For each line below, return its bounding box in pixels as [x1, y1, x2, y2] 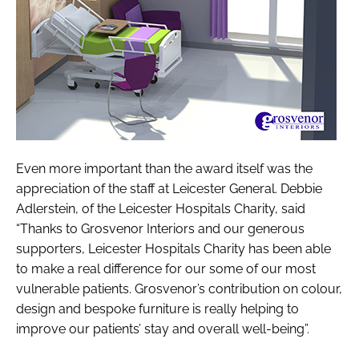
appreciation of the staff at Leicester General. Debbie [16, 181, 322, 197]
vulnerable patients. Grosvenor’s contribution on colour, [16, 281, 342, 297]
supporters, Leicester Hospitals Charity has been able [16, 241, 331, 257]
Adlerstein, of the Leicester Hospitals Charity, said [16, 201, 305, 217]
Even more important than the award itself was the [16, 161, 313, 177]
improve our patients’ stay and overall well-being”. [16, 321, 309, 337]
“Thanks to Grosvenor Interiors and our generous [16, 221, 305, 237]
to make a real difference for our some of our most [16, 261, 316, 277]
